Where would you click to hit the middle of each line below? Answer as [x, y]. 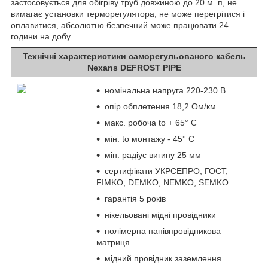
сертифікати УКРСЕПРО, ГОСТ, [166, 171]
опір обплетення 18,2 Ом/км [160, 107]
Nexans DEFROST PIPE [134, 68]
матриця [113, 243]
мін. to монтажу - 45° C [150, 139]
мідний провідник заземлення [163, 259]
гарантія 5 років [135, 199]
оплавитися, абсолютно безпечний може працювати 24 [120, 25]
